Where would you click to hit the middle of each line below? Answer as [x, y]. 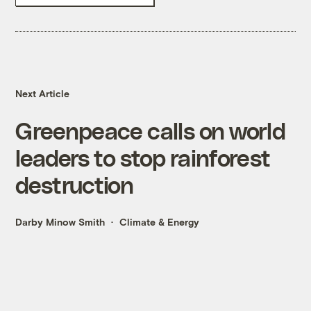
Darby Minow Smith [60, 222]
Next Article [43, 94]
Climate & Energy [160, 222]
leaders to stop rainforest [143, 158]
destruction [75, 185]
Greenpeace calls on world [150, 131]
